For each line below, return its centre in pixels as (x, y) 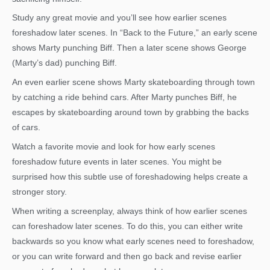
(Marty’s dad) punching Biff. (64, 63)
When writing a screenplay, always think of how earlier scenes (130, 211)
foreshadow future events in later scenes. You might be (117, 162)
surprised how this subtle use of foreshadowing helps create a (130, 177)
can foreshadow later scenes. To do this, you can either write (127, 226)
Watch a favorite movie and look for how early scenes (114, 147)
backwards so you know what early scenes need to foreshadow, (133, 241)
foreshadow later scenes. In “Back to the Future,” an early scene (135, 33)
